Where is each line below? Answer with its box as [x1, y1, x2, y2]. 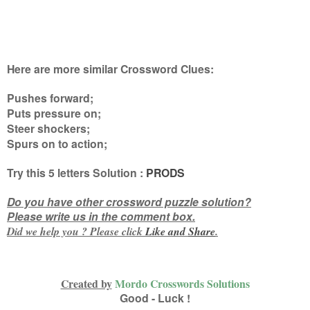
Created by [60, 275, 112, 291]
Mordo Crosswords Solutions [114, 275, 250, 291]
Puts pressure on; [7, 104, 101, 121]
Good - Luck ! [120, 289, 190, 306]
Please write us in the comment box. [7, 208, 195, 224]
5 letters [48, 164, 93, 181]
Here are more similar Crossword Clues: [7, 60, 214, 77]
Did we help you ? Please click [7, 223, 145, 239]
